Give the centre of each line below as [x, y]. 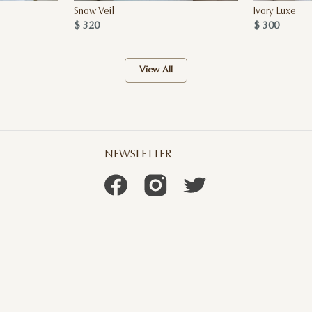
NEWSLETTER [138, 155]
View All [156, 70]
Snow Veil [94, 12]
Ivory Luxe [274, 12]
